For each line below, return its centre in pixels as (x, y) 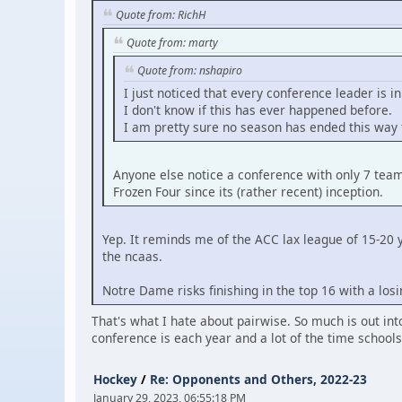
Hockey (115, 379)
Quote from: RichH (161, 15)
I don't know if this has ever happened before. (258, 109)
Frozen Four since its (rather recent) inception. (248, 191)
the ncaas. (132, 256)
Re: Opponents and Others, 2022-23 (258, 379)
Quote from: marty (172, 43)
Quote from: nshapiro (190, 71)
